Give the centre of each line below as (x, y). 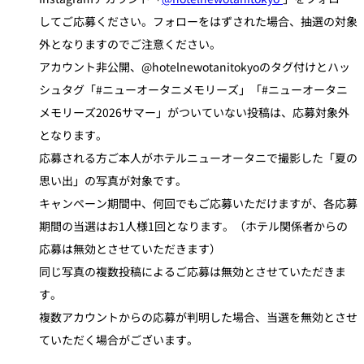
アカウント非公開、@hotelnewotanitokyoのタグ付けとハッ (195, 67)
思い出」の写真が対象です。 (113, 181)
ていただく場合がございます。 (119, 340)
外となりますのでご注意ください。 (130, 44)
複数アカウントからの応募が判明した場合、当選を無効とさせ (198, 317)
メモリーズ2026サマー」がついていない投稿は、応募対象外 (194, 113)
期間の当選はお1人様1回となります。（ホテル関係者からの (193, 226)
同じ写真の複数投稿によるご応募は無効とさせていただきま (193, 272)
